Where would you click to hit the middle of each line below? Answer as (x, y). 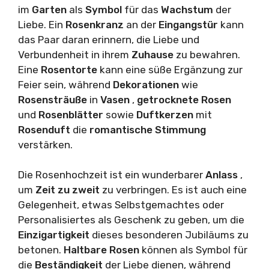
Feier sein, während (65, 84)
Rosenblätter (72, 114)
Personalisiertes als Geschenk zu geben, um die (131, 220)
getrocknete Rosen (184, 99)
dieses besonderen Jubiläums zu (170, 235)
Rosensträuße (54, 99)
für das (143, 9)
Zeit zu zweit (69, 190)
